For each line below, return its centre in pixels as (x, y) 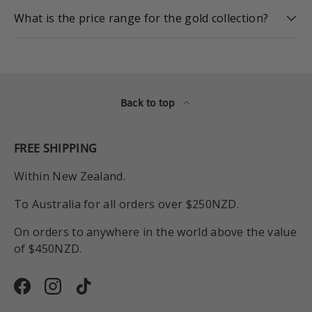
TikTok (102, 294)
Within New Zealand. (70, 177)
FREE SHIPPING (56, 149)
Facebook (47, 294)
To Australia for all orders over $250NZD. (127, 204)
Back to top (149, 103)
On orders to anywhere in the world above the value (156, 232)
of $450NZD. (48, 249)
